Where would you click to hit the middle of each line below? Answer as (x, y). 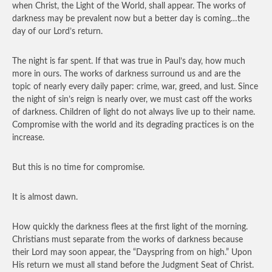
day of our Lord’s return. (57, 32)
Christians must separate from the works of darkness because (127, 240)
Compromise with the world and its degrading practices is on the (133, 125)
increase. (28, 138)
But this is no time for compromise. (78, 168)
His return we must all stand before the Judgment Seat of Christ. (133, 265)
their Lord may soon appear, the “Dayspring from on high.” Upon (132, 253)
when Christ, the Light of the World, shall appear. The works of (129, 6)
